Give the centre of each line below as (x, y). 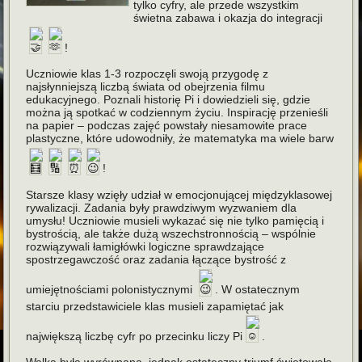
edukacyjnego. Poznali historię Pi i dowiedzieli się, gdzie (168, 100)
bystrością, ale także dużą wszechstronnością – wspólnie (171, 233)
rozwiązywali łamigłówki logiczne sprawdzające (145, 246)
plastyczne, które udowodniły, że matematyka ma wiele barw (180, 139)
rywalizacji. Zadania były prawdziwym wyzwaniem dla (162, 207)
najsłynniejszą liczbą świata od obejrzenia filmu (146, 87)
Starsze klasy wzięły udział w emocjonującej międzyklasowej (179, 194)
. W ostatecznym (258, 289)
